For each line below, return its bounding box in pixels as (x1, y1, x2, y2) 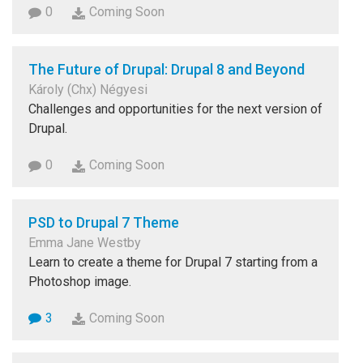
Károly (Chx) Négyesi (28, 82, 147, 98)
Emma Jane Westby (28, 234, 141, 250)
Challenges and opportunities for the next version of (28, 101, 322, 117)
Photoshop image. (28, 273, 131, 289)
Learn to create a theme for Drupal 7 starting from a (28, 254, 318, 270)
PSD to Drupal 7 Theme (28, 213, 179, 231)
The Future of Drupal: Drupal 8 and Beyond (28, 61, 305, 79)
